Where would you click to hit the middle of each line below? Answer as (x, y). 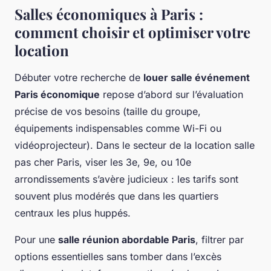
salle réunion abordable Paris (127, 240)
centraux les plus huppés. (73, 213)
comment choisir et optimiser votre (132, 32)
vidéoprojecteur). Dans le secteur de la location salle (135, 145)
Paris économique (57, 95)
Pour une (36, 240)
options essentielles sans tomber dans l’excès (118, 257)
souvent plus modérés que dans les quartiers (116, 196)
